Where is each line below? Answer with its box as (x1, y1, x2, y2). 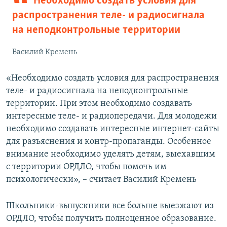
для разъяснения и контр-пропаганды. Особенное (6, 136, 211, 146)
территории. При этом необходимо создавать (6, 98, 192, 108)
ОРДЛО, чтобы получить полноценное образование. (6, 213, 216, 223)
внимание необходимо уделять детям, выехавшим (6, 149, 215, 159)
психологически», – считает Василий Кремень (6, 174, 197, 184)
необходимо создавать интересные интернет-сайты (6, 124, 219, 134)
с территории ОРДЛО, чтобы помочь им (6, 162, 167, 172)
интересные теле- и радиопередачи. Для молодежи (6, 111, 217, 121)
